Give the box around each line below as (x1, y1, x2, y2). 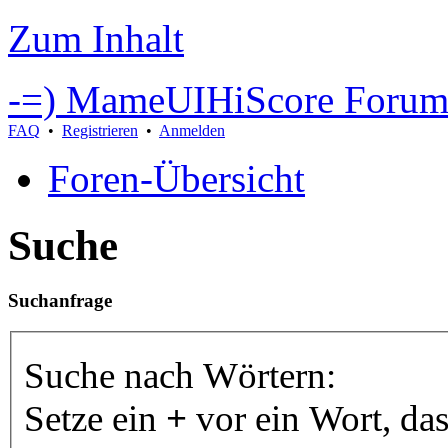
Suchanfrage (8, 289, 112, 311)
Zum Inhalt (8, 17, 184, 60)
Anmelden (159, 122, 225, 139)
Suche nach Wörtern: (24, 355, 336, 397)
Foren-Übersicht (48, 157, 305, 200)
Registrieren (62, 122, 138, 139)
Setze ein (24, 398, 166, 440)
